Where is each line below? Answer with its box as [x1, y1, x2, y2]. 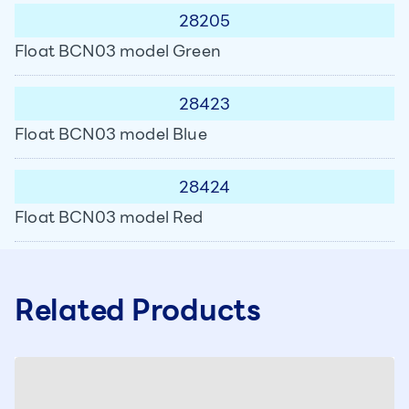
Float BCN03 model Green [15, 37, 221, 64]
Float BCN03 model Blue [15, 121, 207, 147]
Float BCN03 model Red [15, 204, 204, 230]
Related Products [15, 287, 261, 333]
